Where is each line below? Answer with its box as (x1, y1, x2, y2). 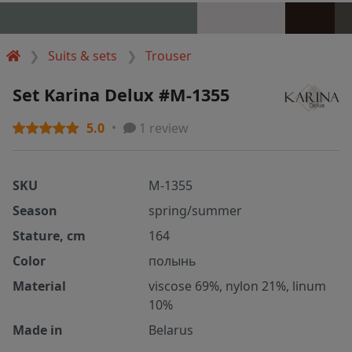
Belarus (148, 321, 194, 339)
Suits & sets (48, 46, 118, 64)
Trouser (145, 46, 192, 64)
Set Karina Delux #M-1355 (13, 82, 229, 106)
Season (13, 202, 57, 220)
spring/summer (148, 202, 243, 220)
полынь (148, 252, 197, 270)
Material (13, 277, 66, 295)
